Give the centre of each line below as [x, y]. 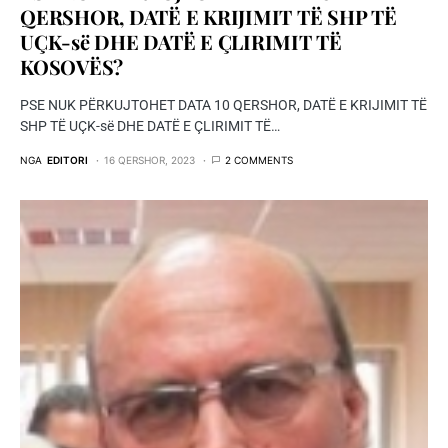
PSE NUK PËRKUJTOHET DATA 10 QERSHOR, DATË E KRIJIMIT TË [223, 104]
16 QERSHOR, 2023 [149, 159]
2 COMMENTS [259, 159]
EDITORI [67, 159]
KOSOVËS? [71, 66]
